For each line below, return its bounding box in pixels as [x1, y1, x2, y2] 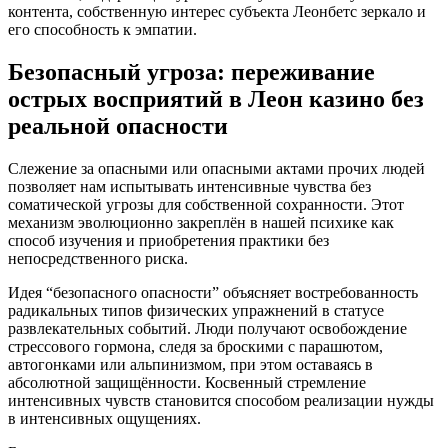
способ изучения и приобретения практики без [8, 232, 329, 250]
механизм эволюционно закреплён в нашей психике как [8, 214, 394, 232]
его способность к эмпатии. [8, 21, 197, 39]
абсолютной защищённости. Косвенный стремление [8, 374, 366, 392]
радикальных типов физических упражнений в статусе [8, 302, 384, 320]
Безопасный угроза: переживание [8, 59, 375, 86]
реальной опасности [8, 113, 228, 140]
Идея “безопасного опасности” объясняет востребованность [8, 284, 418, 302]
